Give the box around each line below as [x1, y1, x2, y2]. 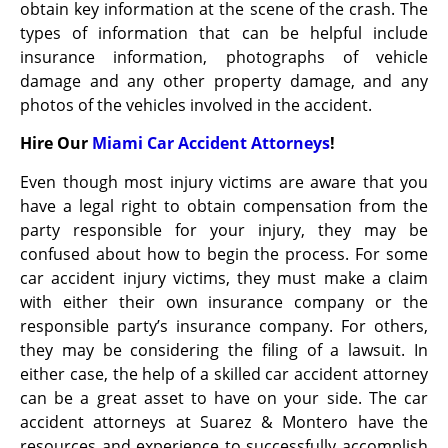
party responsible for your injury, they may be [20, 218, 428, 241]
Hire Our [20, 132, 88, 155]
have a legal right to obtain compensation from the [20, 194, 428, 217]
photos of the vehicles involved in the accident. [20, 93, 372, 116]
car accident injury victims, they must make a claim [20, 266, 428, 289]
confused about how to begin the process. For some [20, 242, 428, 265]
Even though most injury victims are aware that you [20, 170, 428, 193]
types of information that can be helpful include [20, 21, 428, 44]
